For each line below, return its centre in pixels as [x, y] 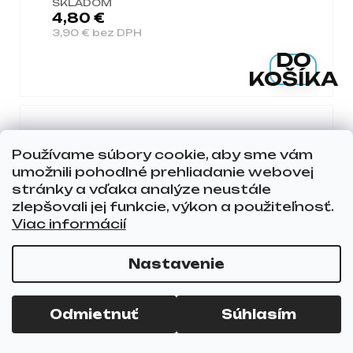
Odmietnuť [94, 314]
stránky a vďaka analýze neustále [141, 189]
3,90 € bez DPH [97, 32]
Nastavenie [176, 264]
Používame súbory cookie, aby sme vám [162, 154]
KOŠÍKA [294, 78]
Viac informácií [69, 224]
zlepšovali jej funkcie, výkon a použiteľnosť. [173, 206]
